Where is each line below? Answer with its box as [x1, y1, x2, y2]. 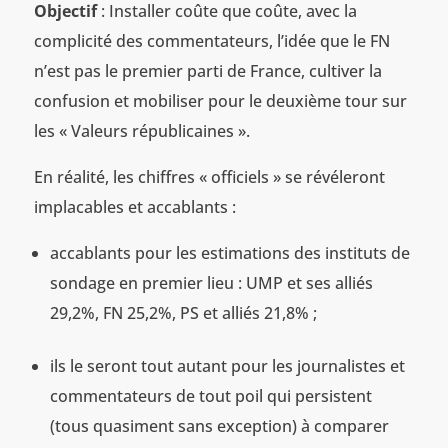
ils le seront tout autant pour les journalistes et [49, 355, 405, 378]
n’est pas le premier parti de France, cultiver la [33, 60, 382, 83]
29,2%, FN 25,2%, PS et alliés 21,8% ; [49, 302, 317, 325]
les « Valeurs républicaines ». [33, 120, 250, 143]
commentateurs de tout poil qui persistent [49, 385, 372, 408]
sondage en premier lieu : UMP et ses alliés [49, 272, 373, 295]
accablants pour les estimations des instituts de [49, 242, 410, 265]
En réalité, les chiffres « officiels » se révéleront [33, 166, 385, 189]
